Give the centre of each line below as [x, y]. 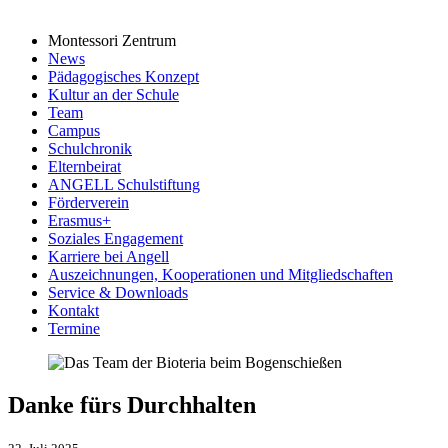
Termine [74, 328]
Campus [74, 130]
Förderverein [88, 202]
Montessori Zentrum [112, 40]
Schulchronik [90, 148]
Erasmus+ [79, 220]
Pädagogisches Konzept [123, 76]
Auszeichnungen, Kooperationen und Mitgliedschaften [220, 274]
